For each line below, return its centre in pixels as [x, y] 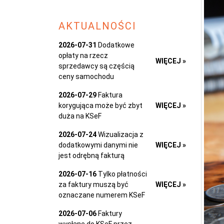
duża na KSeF [80, 116]
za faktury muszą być [93, 185]
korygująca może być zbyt [100, 106]
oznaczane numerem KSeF [102, 195]
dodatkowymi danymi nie [98, 145]
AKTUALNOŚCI [97, 26]
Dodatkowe [115, 45]
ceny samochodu [86, 77]
